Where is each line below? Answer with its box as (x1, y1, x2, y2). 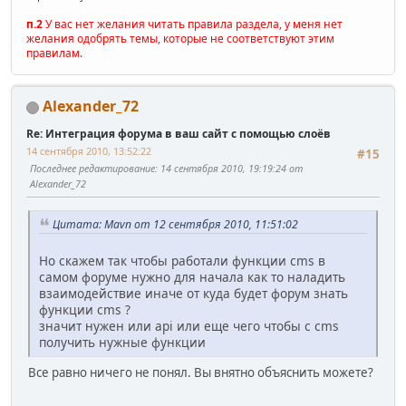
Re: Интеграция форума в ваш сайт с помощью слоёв (26, 126, 331, 142)
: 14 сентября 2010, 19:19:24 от (155, 161, 303, 176)
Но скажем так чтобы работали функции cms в (39, 252, 325, 270)
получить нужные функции (39, 333, 206, 352)
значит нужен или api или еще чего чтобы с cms (39, 317, 339, 335)
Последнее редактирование (30, 161, 155, 176)
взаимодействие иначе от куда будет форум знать (39, 285, 348, 303)
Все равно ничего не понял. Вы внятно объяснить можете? (28, 364, 373, 382)
